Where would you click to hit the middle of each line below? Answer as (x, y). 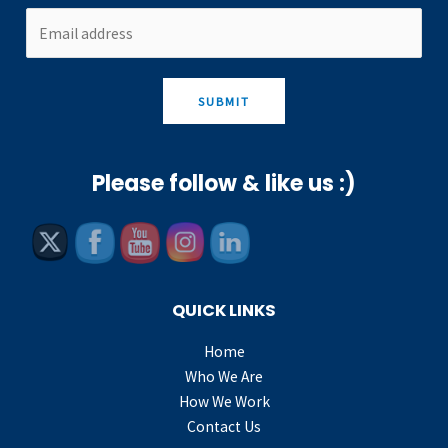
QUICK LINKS (224, 310)
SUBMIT (224, 101)
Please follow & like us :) (224, 183)
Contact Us (224, 427)
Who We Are (224, 377)
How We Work (224, 402)
